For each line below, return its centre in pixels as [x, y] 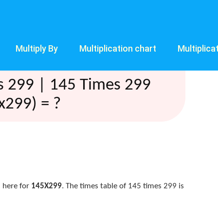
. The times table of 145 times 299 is [123, 186]
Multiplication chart [118, 48]
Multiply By [37, 48]
